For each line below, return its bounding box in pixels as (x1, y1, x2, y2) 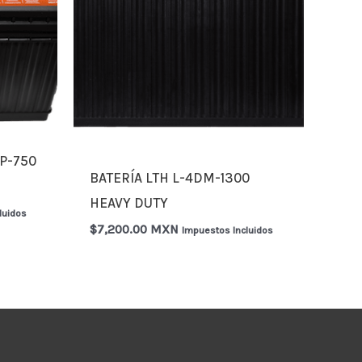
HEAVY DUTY (90, 194, 169, 211)
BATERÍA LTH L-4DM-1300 (90, 169, 250, 186)
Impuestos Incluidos (182, 225, 274, 237)
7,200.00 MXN (97, 222, 179, 238)
